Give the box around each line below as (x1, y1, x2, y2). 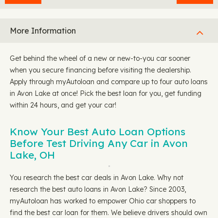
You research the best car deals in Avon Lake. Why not (10, 173, 183, 182)
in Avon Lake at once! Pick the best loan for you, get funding (10, 89, 201, 98)
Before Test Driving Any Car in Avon (10, 137, 188, 149)
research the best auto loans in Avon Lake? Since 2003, (10, 185, 186, 194)
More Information (10, 26, 76, 36)
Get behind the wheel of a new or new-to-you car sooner (10, 54, 190, 63)
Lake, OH (10, 148, 55, 161)
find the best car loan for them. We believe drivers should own (10, 208, 207, 217)
